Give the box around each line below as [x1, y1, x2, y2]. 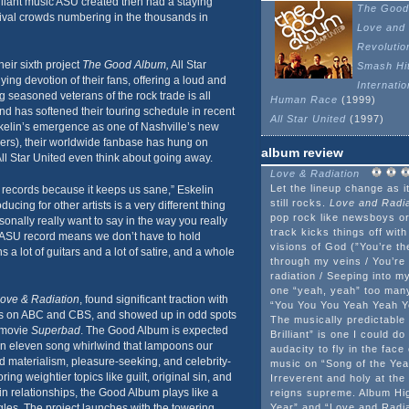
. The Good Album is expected [79, 324, 228, 337]
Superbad [30, 324, 80, 337]
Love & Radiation [269, 168, 363, 179]
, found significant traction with [79, 293, 228, 306]
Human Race [269, 94, 338, 105]
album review [260, 145, 343, 160]
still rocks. [269, 197, 330, 208]
